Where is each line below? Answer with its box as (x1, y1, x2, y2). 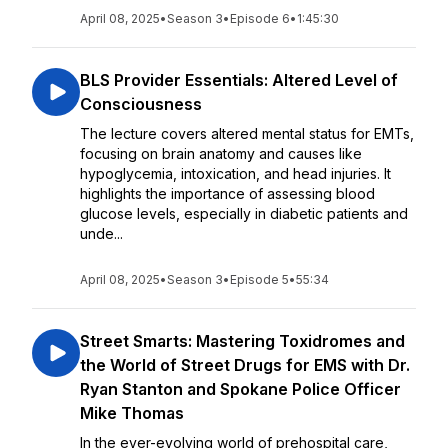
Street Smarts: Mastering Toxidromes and (80, 331, 405, 351)
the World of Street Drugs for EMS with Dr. (80, 355, 410, 375)
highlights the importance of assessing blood (80, 185, 375, 202)
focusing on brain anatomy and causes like (80, 145, 362, 162)
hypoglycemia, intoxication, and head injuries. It (80, 165, 391, 182)
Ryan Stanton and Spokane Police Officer (80, 379, 401, 399)
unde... (80, 225, 123, 242)
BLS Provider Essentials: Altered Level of (80, 70, 398, 90)
